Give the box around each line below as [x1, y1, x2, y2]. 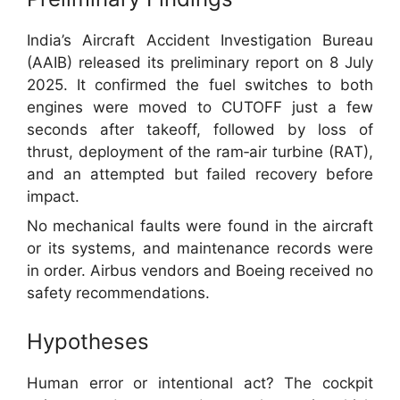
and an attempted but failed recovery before [27, 164, 373, 183]
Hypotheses [27, 329, 149, 355]
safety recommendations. [27, 284, 210, 303]
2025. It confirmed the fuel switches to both [27, 75, 373, 94]
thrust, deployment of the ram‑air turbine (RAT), [27, 142, 373, 161]
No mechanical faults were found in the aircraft [27, 217, 373, 236]
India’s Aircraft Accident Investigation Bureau [27, 30, 373, 49]
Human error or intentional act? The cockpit [27, 373, 373, 392]
